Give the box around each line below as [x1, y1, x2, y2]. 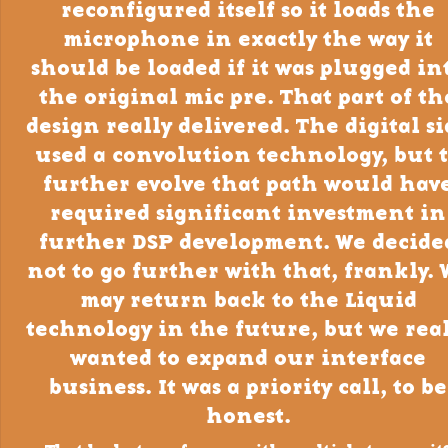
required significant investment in [50, 204, 446, 226]
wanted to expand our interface [70, 349, 426, 371]
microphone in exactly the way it [63, 30, 433, 52]
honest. [205, 407, 291, 429]
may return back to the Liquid [79, 291, 417, 313]
